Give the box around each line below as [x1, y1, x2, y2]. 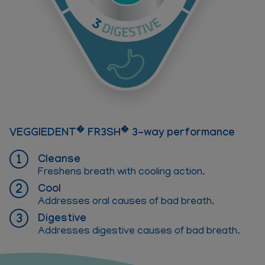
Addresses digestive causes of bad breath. [38, 226, 240, 238]
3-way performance [129, 128, 235, 141]
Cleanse [38, 154, 80, 167]
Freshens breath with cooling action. [38, 167, 205, 179]
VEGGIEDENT [9, 128, 76, 141]
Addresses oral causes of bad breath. [38, 196, 215, 209]
